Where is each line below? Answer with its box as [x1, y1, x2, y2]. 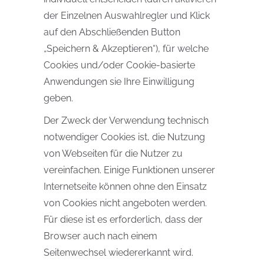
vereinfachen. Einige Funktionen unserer [44, 164, 215, 176]
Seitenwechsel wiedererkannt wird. [44, 247, 193, 258]
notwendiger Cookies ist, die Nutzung [44, 131, 205, 143]
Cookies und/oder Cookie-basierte [44, 60, 195, 71]
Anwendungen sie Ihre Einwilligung [44, 76, 194, 87]
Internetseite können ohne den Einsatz [44, 181, 207, 192]
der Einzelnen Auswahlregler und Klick [44, 10, 210, 21]
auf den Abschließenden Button [44, 27, 180, 38]
